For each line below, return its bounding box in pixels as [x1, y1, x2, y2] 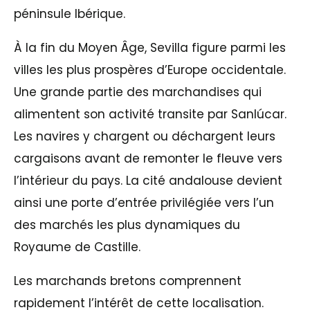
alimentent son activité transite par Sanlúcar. [14, 105, 286, 122]
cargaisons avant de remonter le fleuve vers [14, 149, 282, 167]
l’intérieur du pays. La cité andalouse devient [14, 172, 282, 189]
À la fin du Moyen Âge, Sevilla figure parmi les [14, 39, 286, 56]
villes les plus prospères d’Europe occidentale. [14, 61, 286, 78]
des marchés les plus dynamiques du [14, 216, 240, 233]
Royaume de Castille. [14, 238, 140, 255]
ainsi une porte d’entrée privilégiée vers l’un [14, 194, 274, 211]
